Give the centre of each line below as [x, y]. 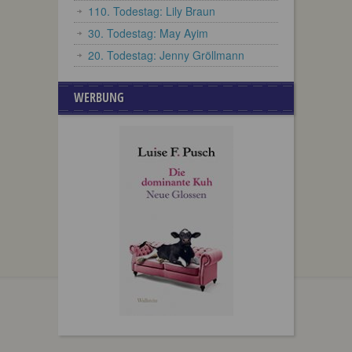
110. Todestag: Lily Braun [152, 11]
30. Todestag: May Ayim [148, 33]
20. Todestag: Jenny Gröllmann [166, 55]
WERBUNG [99, 97]
